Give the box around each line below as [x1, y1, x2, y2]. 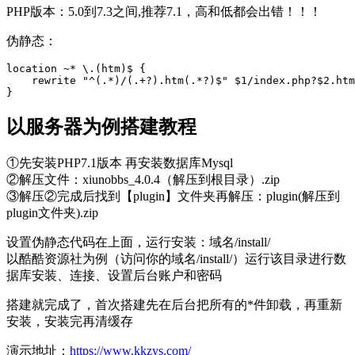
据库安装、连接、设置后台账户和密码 [6, 269, 222, 283]
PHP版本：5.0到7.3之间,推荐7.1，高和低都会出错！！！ [6, 5, 322, 19]
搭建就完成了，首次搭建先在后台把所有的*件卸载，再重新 [6, 298, 342, 312]
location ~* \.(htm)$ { [6, 63, 146, 75]
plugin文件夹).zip [6, 206, 98, 220]
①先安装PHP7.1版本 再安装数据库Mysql [6, 156, 233, 170]
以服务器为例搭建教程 [6, 116, 197, 138]
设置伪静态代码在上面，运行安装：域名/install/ [6, 235, 270, 250]
